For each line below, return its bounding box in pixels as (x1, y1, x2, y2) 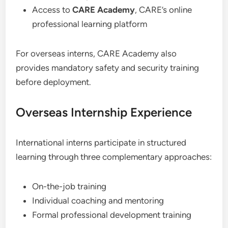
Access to (32, 5, 73, 15)
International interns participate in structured (16, 137, 187, 148)
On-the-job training (32, 181, 107, 191)
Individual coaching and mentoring (32, 195, 164, 206)
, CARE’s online (135, 5, 192, 15)
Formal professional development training (32, 210, 192, 220)
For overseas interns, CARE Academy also (16, 48, 177, 59)
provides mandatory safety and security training (16, 63, 199, 73)
